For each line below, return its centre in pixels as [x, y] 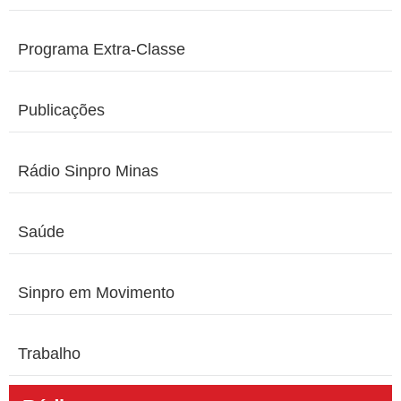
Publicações [61, 111]
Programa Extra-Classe [102, 50]
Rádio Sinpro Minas [88, 171]
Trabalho [49, 354]
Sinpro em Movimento [96, 293]
